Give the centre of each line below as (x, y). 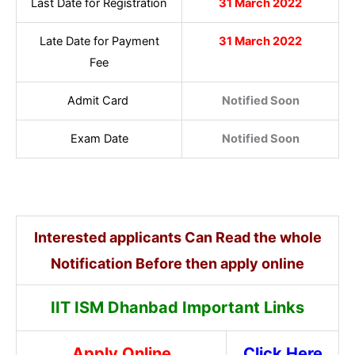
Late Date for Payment (99, 42)
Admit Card (99, 101)
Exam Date (99, 139)
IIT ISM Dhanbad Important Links (177, 308)
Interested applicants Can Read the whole (177, 238)
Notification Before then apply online (177, 264)
